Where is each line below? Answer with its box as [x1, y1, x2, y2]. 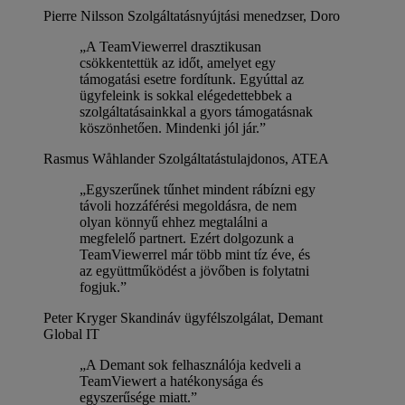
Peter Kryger [43, 309, 117, 325]
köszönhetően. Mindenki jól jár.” [80, 119, 266, 136]
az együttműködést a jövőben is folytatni [80, 262, 309, 278]
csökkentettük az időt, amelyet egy [80, 54, 276, 71]
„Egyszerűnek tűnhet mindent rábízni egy [80, 181, 316, 197]
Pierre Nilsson [43, 7, 124, 24]
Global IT [43, 325, 99, 342]
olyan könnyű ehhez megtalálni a [80, 213, 268, 230]
